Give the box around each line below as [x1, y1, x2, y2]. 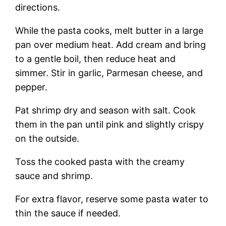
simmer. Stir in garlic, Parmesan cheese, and [15, 68, 203, 79]
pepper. [15, 82, 48, 93]
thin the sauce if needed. [15, 208, 121, 219]
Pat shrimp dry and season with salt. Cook [15, 105, 196, 116]
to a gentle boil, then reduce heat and [15, 53, 176, 65]
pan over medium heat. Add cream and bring [15, 39, 206, 50]
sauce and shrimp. [15, 171, 93, 182]
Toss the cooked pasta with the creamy [15, 156, 185, 167]
